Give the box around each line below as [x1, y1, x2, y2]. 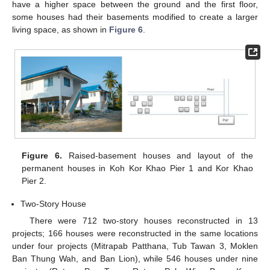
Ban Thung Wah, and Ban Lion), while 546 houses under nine [12, 253, 258, 263]
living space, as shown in [12, 24, 109, 34]
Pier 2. [22, 175, 47, 186]
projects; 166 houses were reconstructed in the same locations [12, 228, 258, 238]
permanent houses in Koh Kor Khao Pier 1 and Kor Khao [22, 163, 253, 173]
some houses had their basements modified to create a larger [12, 11, 258, 22]
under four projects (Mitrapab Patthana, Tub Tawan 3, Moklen [12, 240, 258, 251]
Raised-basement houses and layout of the [62, 150, 253, 160]
